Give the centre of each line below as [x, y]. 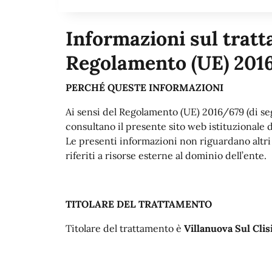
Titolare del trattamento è [125, 228]
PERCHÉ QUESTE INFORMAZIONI [144, 87]
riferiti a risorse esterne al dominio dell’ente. [166, 155]
